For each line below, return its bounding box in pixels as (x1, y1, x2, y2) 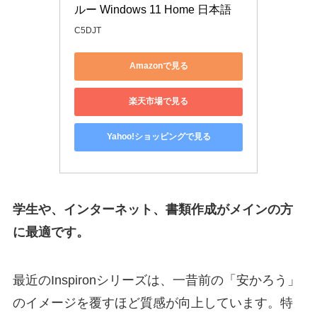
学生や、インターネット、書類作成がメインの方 (12, 202, 293, 217)
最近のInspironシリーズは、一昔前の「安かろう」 (12, 273, 300, 288)
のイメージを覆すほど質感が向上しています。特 (12, 296, 293, 311)
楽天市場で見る (129, 96, 188, 106)
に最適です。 (12, 225, 89, 240)
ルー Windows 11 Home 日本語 (74, 3, 231, 16)
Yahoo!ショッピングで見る (106, 132, 211, 142)
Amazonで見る (129, 61, 188, 71)
